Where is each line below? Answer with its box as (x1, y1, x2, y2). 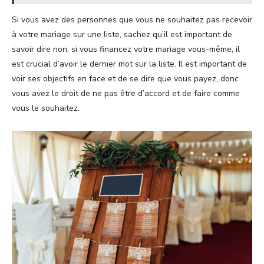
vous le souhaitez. (12, 102, 82, 114)
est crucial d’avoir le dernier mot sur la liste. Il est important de (12, 58, 247, 70)
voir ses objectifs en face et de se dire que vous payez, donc (12, 72, 239, 84)
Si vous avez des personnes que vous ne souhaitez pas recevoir (12, 14, 252, 25)
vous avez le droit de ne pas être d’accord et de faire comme (12, 87, 240, 99)
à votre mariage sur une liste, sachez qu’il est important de (12, 28, 232, 40)
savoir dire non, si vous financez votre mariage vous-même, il (12, 43, 240, 55)
